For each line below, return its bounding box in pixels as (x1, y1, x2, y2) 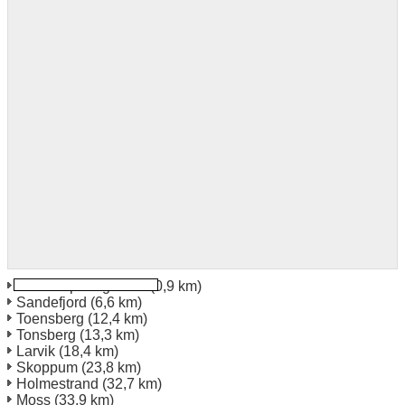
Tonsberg (16, 326, 76, 343)
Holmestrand (16, 375, 99, 391)
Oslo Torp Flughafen (16, 278, 146, 294)
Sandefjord (16, 294, 87, 310)
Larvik (16, 343, 55, 359)
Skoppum (16, 359, 78, 375)
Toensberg (16, 310, 84, 326)
